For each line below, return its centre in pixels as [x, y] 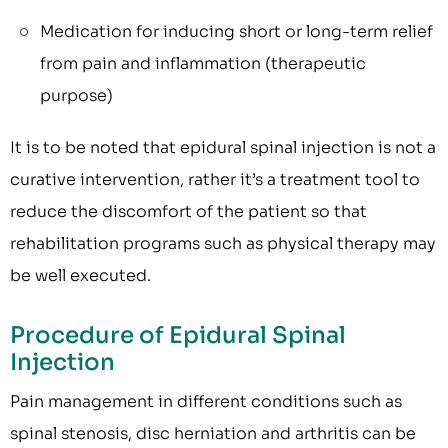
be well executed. [80, 276]
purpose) [76, 96]
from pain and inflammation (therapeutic [203, 64]
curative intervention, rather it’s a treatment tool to [215, 180]
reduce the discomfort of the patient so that [188, 212]
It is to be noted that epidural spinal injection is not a [223, 148]
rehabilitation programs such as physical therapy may [223, 244]
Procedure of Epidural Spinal [178, 336]
